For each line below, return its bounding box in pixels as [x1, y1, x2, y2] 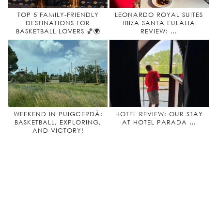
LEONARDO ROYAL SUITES [115, 11, 203, 19]
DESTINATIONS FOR [26, 19, 90, 27]
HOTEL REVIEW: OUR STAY [115, 110, 203, 118]
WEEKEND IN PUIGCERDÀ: [13, 110, 103, 118]
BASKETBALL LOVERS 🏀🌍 [15, 27, 100, 35]
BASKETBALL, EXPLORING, [15, 118, 101, 126]
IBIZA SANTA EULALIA [123, 19, 195, 27]
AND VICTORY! [32, 126, 84, 134]
